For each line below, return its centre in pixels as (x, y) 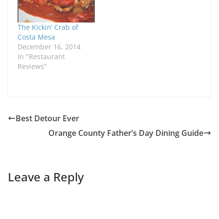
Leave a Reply (46, 177)
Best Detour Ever (47, 119)
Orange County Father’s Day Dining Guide (126, 133)
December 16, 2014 (49, 47)
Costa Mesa (36, 37)
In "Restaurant (41, 57)
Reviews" (32, 66)
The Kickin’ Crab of (48, 27)
